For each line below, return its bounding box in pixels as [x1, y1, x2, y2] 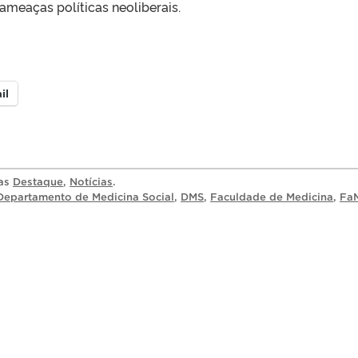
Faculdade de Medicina [210, 190, 333, 203]
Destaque [13, 175, 63, 188]
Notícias [70, 175, 113, 188]
